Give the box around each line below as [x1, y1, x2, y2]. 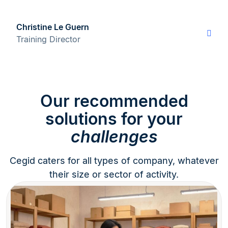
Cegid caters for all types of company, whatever [9, 155, 219, 166]
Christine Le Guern [16, 22, 89, 33]
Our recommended [40, 91, 188, 111]
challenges [70, 127, 158, 147]
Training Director [16, 34, 80, 45]
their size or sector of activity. [49, 169, 179, 180]
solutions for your [45, 109, 183, 129]
